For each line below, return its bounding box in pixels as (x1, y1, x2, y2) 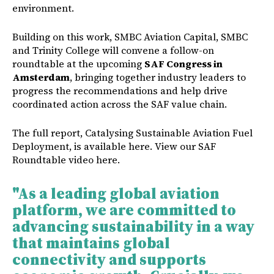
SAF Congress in (144, 57, 223, 70)
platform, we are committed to (12, 199, 236, 220)
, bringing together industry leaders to (70, 70, 246, 84)
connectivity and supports (12, 248, 206, 270)
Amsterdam (12, 70, 70, 84)
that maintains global (12, 232, 170, 253)
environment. (12, 1, 74, 15)
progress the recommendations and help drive (12, 84, 228, 97)
